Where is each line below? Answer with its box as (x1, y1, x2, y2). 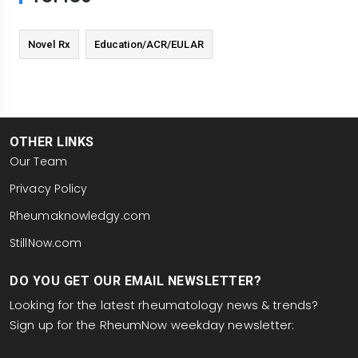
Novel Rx (28, 38, 70, 50)
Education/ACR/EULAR (93, 38, 204, 50)
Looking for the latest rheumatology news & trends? (10, 296, 319, 313)
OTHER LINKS (10, 133, 94, 149)
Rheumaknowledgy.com (10, 207, 150, 224)
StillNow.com (10, 234, 82, 251)
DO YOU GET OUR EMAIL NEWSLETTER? (10, 272, 261, 288)
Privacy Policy (10, 180, 88, 197)
